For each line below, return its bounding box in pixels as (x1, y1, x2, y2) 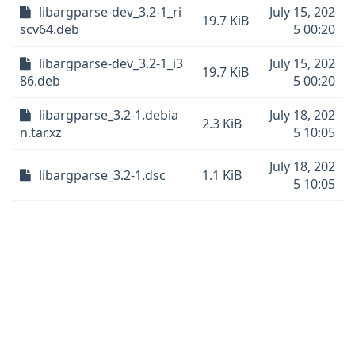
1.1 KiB (202, 166, 242, 184)
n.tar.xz (20, 124, 62, 141)
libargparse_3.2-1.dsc (39, 166, 166, 184)
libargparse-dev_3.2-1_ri (39, 3, 181, 21)
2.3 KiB (202, 115, 242, 132)
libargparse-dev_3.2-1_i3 (39, 55, 183, 72)
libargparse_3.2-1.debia (39, 106, 178, 124)
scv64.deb (20, 21, 79, 38)
